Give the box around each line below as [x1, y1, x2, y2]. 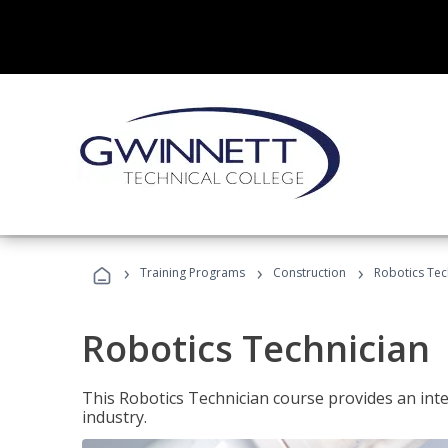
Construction [273, 264, 346, 281]
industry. [82, 406, 147, 428]
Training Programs [140, 264, 245, 281]
